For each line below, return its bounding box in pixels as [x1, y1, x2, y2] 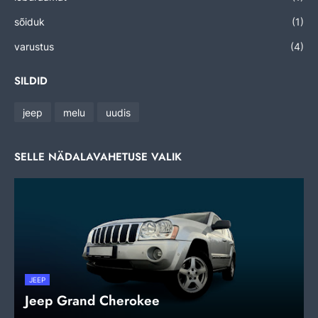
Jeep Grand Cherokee [25, 291, 160, 311]
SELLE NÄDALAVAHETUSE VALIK [14, 149, 182, 165]
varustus [14, 40, 54, 53]
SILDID [14, 73, 48, 89]
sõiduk [14, 16, 45, 28]
